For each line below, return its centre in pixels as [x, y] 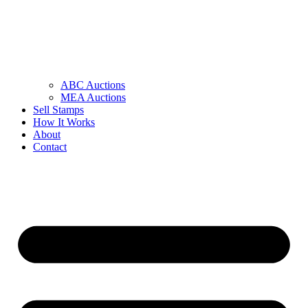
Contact [50, 147]
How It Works [64, 122]
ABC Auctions [93, 85]
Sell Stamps [58, 110]
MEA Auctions [93, 98]
